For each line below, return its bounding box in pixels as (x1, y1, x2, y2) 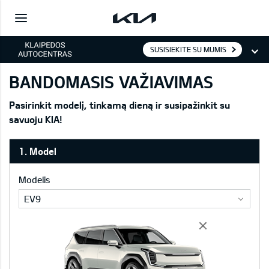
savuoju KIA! (9, 113, 62, 125)
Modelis (19, 174, 50, 185)
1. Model (19, 145, 56, 157)
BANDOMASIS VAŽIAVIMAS (9, 71, 213, 92)
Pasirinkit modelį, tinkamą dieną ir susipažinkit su (9, 99, 230, 110)
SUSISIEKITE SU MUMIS (150, 45, 226, 53)
